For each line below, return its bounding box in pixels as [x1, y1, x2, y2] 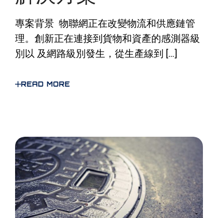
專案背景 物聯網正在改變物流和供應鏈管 [15, 17, 196, 29]
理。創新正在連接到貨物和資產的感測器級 [15, 32, 200, 44]
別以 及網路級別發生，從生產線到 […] [15, 47, 178, 59]
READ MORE [21, 80, 70, 88]
